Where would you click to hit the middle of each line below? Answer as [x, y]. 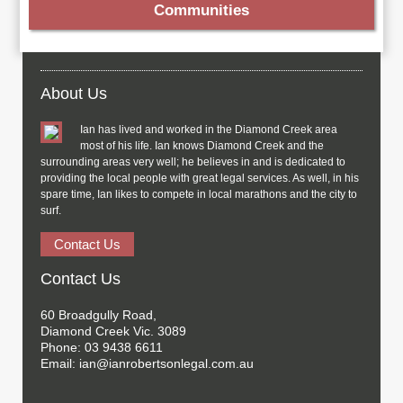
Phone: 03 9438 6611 [102, 347]
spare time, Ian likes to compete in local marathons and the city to [199, 194]
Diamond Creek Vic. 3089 [114, 331]
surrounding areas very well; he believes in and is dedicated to [193, 162]
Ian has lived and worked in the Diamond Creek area [209, 130]
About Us [74, 94]
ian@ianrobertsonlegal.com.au [167, 363]
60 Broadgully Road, [99, 315]
